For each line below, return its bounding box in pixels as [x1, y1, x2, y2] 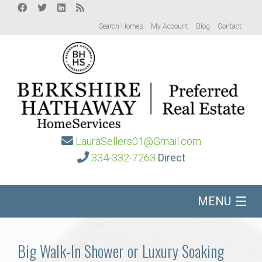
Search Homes [99, 22, 143, 30]
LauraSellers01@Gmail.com [75, 135, 201, 148]
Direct [157, 151, 185, 164]
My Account [151, 22, 188, 30]
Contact [218, 22, 242, 30]
